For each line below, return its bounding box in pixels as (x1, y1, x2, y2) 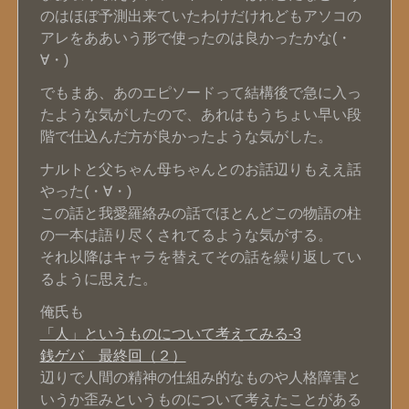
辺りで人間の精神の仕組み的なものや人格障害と (39, 370, 362, 385)
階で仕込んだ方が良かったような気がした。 (39, 129, 332, 144)
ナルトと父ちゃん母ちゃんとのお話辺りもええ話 (39, 162, 362, 177)
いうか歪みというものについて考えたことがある (39, 392, 362, 407)
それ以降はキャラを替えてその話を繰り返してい (39, 249, 362, 265)
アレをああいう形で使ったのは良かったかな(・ (39, 30, 351, 46)
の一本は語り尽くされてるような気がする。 (39, 227, 332, 243)
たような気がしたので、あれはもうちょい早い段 (39, 107, 362, 122)
